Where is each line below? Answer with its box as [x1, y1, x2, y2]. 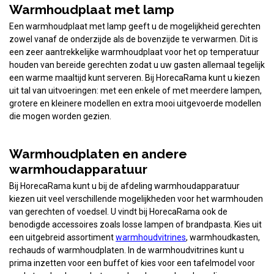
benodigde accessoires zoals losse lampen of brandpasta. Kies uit [9, 219, 262, 229]
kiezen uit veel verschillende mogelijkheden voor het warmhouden [9, 193, 263, 204]
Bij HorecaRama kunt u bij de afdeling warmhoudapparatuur [9, 180, 240, 191]
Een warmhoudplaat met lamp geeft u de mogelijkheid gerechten [9, 21, 261, 31]
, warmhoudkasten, [186, 232, 260, 242]
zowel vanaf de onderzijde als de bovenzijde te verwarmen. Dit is [9, 34, 258, 44]
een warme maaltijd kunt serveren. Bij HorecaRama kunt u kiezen [9, 72, 260, 83]
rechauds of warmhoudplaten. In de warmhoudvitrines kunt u [9, 245, 244, 255]
